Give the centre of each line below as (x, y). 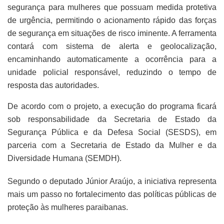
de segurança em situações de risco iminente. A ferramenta (112, 33)
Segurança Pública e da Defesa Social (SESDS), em (112, 132)
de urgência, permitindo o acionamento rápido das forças (112, 20)
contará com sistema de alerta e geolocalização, (112, 46)
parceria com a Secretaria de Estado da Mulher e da (112, 145)
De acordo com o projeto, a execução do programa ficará (112, 106)
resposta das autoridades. (53, 85)
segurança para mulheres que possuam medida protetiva (112, 7)
